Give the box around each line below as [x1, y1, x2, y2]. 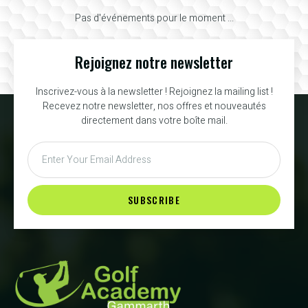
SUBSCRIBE [128, 192, 180, 208]
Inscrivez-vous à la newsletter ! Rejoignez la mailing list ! [35, 85, 273, 100]
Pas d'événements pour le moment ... [74, 11, 234, 26]
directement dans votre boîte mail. [80, 113, 228, 129]
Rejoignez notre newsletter [75, 51, 233, 74]
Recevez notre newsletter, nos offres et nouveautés [42, 99, 266, 114]
